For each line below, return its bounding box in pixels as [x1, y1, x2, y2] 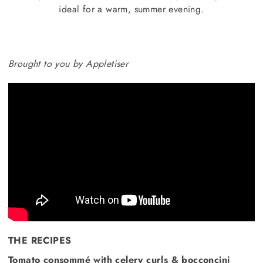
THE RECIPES [8, 234, 72, 248]
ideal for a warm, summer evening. [59, 2, 204, 16]
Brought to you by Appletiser [8, 57, 129, 70]
